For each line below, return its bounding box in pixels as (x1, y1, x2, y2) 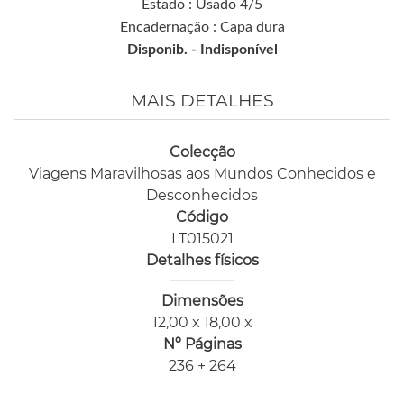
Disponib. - (126, 41, 200, 57)
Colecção (169, 142, 235, 161)
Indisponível (199, 41, 278, 57)
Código (176, 207, 228, 225)
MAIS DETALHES (130, 89, 274, 111)
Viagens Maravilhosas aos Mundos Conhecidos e (28, 164, 376, 182)
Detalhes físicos (145, 251, 259, 269)
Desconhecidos (146, 186, 258, 204)
